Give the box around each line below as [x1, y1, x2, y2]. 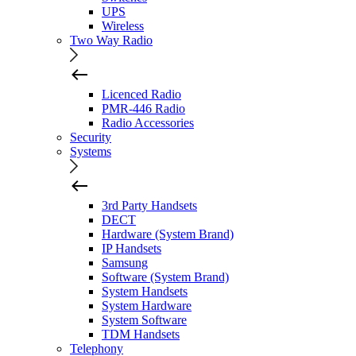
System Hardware [102, 298, 192, 312]
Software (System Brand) [102, 269, 229, 284]
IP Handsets [102, 241, 161, 255]
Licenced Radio [102, 87, 181, 101]
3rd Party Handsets [102, 198, 197, 212]
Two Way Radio [70, 33, 153, 47]
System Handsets [102, 284, 188, 298]
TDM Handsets [102, 327, 180, 341]
